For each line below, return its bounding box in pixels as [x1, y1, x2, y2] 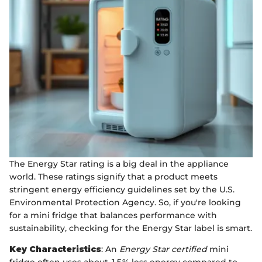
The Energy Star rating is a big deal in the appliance [9, 158, 229, 170]
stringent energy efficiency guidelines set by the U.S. [9, 184, 235, 195]
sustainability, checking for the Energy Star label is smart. [9, 223, 252, 234]
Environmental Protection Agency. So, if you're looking [9, 197, 241, 208]
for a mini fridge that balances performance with [9, 210, 217, 221]
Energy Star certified [119, 244, 207, 255]
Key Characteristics [9, 244, 101, 255]
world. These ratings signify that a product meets [9, 171, 218, 182]
